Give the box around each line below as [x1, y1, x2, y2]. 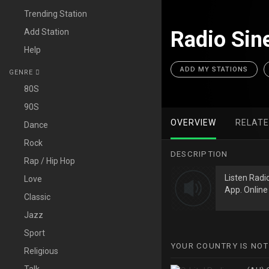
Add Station [24, 27, 69, 37]
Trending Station [24, 9, 87, 19]
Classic [24, 192, 50, 202]
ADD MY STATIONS [180, 65, 248, 73]
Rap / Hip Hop [24, 156, 75, 166]
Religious [24, 246, 58, 256]
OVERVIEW [170, 118, 216, 127]
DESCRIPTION [170, 150, 228, 159]
